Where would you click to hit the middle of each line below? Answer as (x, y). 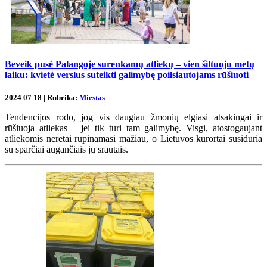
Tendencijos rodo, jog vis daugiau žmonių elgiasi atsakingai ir (133, 117)
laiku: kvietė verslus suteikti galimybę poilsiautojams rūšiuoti (127, 74)
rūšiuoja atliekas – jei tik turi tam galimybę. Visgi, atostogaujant (133, 128)
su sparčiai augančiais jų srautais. (68, 149)
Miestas (92, 97)
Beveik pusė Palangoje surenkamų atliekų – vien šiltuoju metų (130, 64)
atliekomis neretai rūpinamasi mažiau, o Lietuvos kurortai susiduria (133, 139)
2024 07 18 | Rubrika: (42, 97)
